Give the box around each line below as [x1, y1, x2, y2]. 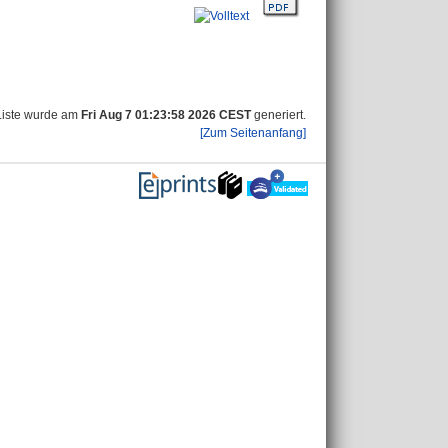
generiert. [251, 108, 306, 122]
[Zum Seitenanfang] [200, 126, 306, 140]
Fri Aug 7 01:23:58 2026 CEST [81, 108, 251, 122]
